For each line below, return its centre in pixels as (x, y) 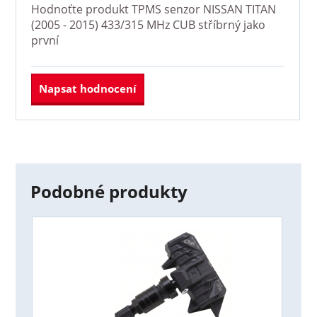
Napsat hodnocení (87, 88)
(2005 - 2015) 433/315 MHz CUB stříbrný (136, 24)
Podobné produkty (109, 192)
